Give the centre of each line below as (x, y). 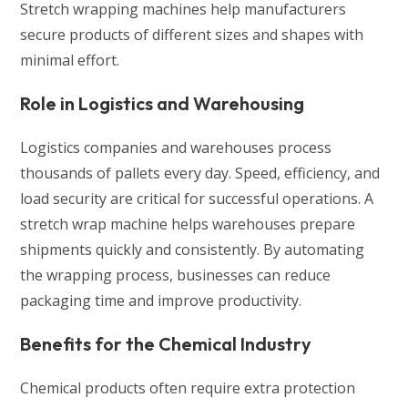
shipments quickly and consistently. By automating (193, 249)
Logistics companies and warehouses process (176, 147)
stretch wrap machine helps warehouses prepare (188, 224)
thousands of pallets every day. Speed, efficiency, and (200, 173)
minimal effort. (70, 60)
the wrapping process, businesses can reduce (176, 275)
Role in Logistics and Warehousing (163, 103)
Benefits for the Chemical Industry (166, 343)
